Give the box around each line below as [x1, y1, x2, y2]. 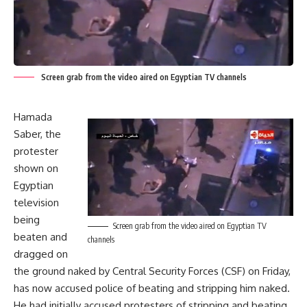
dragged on [14, 247, 68, 260]
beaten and [14, 230, 67, 243]
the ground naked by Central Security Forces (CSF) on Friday [14, 264, 288, 278]
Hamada [14, 110, 52, 123]
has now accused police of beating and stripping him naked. [14, 281, 290, 295]
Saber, [14, 127, 45, 140]
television [14, 195, 59, 209]
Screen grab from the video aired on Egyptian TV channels [41, 71, 247, 82]
